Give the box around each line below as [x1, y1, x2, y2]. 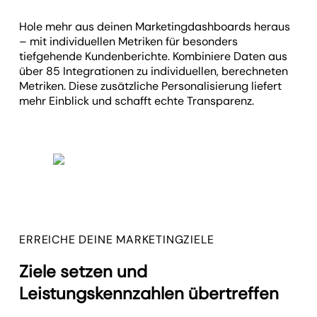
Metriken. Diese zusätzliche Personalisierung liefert [19, 78, 282, 93]
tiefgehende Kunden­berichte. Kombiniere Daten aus [19, 48, 288, 64]
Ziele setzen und [19, 260, 148, 283]
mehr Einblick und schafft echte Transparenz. [19, 93, 255, 108]
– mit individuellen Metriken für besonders [19, 33, 238, 49]
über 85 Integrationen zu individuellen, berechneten [19, 63, 289, 79]
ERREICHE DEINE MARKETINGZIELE [19, 231, 214, 247]
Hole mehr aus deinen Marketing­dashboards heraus [19, 18, 291, 34]
